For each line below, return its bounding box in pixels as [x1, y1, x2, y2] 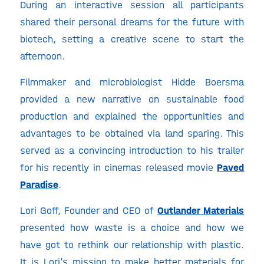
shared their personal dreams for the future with [19, 16, 245, 28]
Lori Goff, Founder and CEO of [19, 204, 158, 216]
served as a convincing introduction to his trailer [19, 144, 245, 156]
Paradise [19, 178, 58, 190]
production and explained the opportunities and [19, 110, 245, 122]
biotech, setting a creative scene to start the [19, 33, 245, 45]
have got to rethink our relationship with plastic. [19, 238, 245, 250]
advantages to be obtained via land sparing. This [19, 127, 245, 139]
